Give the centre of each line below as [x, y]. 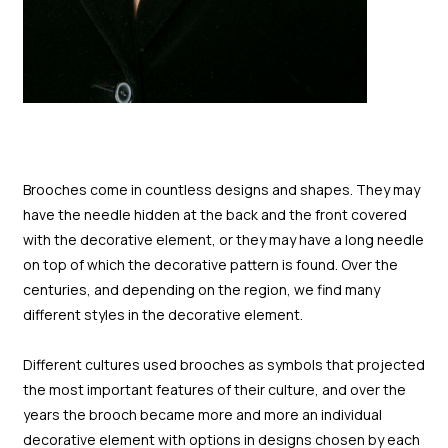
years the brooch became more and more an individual [202, 414]
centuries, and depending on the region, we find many [201, 290]
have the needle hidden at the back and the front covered [214, 215]
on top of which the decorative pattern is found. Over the [210, 265]
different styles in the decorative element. [162, 315]
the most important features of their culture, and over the [214, 389]
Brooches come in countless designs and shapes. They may [221, 190]
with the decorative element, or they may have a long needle [223, 240]
